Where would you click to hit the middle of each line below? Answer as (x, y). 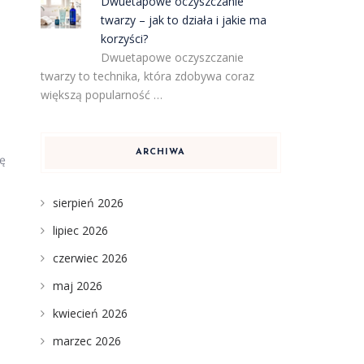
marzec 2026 (87, 341)
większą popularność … (101, 95)
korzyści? (125, 39)
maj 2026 (77, 286)
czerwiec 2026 (90, 258)
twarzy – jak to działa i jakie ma (184, 20)
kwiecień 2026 (90, 313)
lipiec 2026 (80, 230)
